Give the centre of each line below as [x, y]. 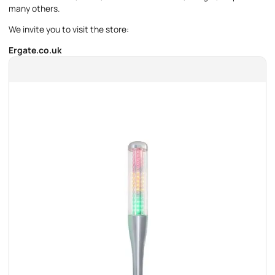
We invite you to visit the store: [68, 29]
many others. [34, 9]
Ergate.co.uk [35, 50]
